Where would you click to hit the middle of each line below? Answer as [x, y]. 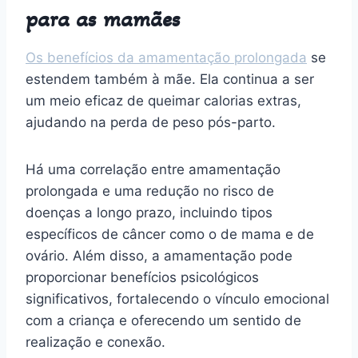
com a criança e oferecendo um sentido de [163, 320]
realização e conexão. [95, 342]
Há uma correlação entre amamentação [153, 169]
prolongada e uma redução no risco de [150, 191]
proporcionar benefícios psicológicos [142, 277]
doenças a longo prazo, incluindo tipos [149, 212]
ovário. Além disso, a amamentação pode [159, 255]
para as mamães [103, 19]
